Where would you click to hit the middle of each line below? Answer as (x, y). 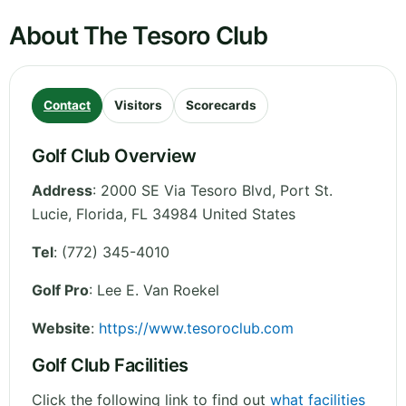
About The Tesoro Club (139, 36)
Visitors (138, 106)
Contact (67, 106)
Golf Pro (60, 290)
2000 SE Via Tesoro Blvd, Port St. (217, 191)
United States (249, 214)
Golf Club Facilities (110, 366)
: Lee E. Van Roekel (154, 290)
